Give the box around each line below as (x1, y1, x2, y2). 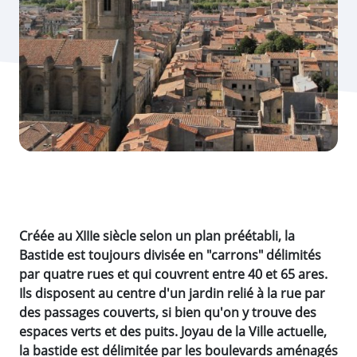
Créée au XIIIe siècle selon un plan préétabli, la (19, 226, 295, 245)
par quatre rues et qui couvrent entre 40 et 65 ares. (19, 265, 328, 283)
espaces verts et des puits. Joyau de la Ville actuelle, (19, 322, 327, 340)
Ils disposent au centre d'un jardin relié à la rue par (19, 284, 325, 302)
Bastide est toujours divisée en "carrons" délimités (19, 245, 321, 264)
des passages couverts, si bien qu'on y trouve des (19, 303, 316, 321)
